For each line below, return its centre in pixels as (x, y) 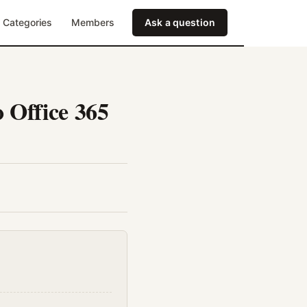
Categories (28, 22)
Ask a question (180, 22)
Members (93, 22)
